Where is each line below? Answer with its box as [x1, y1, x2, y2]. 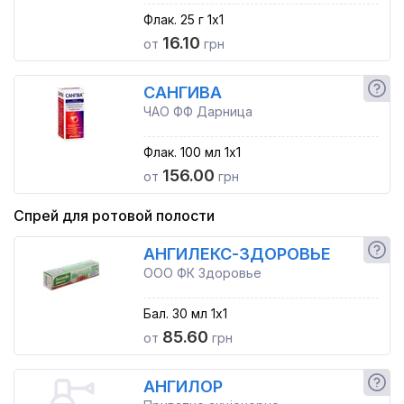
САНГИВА [142, 83, 222, 102]
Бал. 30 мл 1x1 [142, 306, 227, 321]
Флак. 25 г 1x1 [142, 12, 224, 27]
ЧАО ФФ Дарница [142, 104, 252, 119]
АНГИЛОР [142, 377, 223, 396]
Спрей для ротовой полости [14, 207, 215, 225]
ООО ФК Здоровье [142, 265, 262, 280]
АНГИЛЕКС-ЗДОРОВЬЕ [142, 244, 331, 263]
